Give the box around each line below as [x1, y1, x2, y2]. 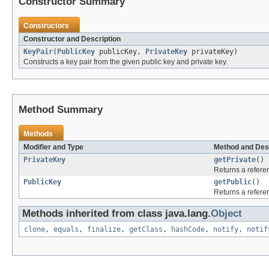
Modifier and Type [23, 143, 83, 152]
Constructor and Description [23, 35, 121, 44]
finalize [87, 225, 121, 234]
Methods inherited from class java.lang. [22, 208, 211, 220]
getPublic [214, 178, 252, 187]
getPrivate [214, 156, 256, 165]
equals [53, 225, 79, 234]
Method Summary [19, 104, 103, 116]
